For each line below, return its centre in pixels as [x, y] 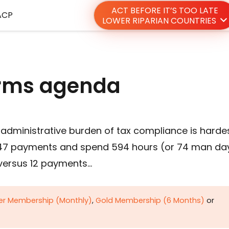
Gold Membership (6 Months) [150, 201]
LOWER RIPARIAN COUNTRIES [159, 21]
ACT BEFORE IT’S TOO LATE [165, 10]
